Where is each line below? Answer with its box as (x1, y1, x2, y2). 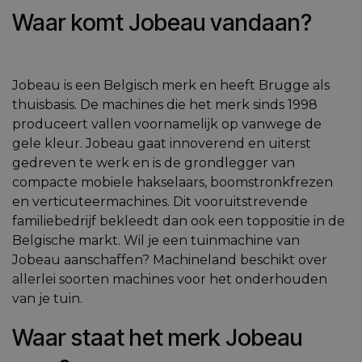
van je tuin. (12, 291, 82, 306)
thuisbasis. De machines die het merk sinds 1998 (12, 97, 318, 112)
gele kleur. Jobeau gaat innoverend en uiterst (12, 136, 311, 151)
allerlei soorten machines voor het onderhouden (12, 271, 327, 287)
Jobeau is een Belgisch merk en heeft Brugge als (12, 78, 330, 93)
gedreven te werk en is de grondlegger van (12, 155, 295, 170)
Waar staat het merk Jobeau (12, 323, 302, 351)
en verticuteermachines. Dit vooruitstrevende (12, 194, 308, 209)
